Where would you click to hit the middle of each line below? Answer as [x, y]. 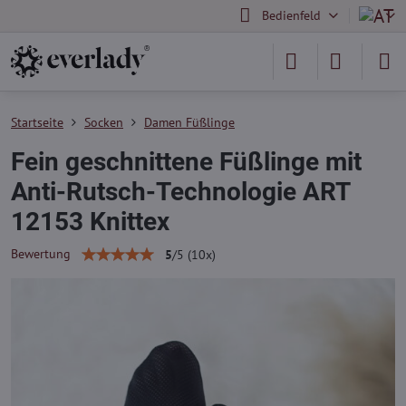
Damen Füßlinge [189, 122]
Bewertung [41, 254]
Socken [104, 122]
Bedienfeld [291, 15]
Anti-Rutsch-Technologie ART [180, 192]
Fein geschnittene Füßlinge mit [186, 162]
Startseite [37, 122]
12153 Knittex [90, 222]
